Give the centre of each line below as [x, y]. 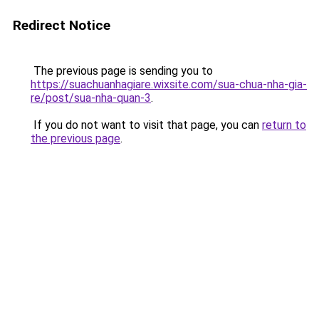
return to [284, 125]
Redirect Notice [62, 25]
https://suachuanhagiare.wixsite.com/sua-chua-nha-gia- [169, 84]
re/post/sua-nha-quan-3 [91, 98]
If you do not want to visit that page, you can [146, 125]
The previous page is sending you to [122, 71]
